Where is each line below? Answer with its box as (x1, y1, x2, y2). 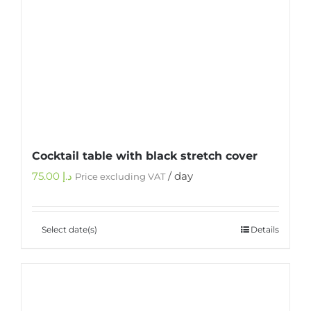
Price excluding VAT (75, 171, 165, 182)
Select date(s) (42, 224, 97, 235)
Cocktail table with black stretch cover (32, 149, 258, 162)
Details (251, 224, 279, 235)
